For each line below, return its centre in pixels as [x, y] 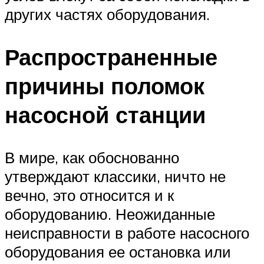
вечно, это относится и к [89, 195]
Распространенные [111, 57]
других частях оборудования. [107, 14]
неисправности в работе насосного [127, 232]
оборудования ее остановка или [118, 251]
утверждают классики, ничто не [115, 176]
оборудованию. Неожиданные [110, 214]
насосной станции [105, 115]
